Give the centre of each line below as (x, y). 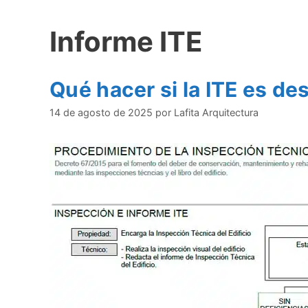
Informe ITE (126, 42)
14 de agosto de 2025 (101, 112)
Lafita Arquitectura (216, 112)
